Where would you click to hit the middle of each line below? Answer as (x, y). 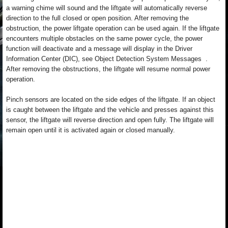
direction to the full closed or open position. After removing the (97, 18)
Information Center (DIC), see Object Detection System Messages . (107, 59)
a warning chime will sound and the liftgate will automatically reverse (107, 8)
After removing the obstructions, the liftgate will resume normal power (108, 69)
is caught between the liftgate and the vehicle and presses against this (110, 110)
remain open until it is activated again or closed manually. (91, 130)
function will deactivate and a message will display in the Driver (99, 49)
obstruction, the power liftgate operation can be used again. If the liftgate (113, 28)
